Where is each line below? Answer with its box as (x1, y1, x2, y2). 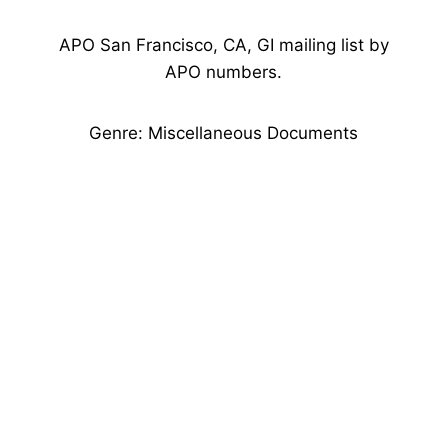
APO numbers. (165, 62, 283, 82)
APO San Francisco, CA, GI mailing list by (58, 35, 389, 55)
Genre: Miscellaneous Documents (89, 123, 359, 143)
